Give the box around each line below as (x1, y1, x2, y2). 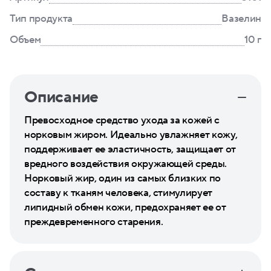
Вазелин (221, 12, 261, 25)
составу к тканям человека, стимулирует (24, 186, 213, 200)
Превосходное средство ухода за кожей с (24, 114, 220, 127)
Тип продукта (10, 12, 73, 25)
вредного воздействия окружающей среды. (24, 157, 227, 171)
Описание (24, 88, 99, 107)
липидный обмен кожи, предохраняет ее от (24, 201, 226, 214)
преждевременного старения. (24, 215, 163, 229)
